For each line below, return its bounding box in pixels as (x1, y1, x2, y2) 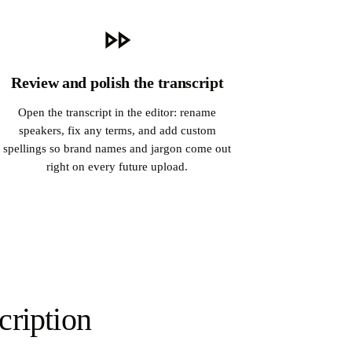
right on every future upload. (46, 159, 189, 174)
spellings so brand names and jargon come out (3, 141, 232, 156)
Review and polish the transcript (11, 73, 224, 91)
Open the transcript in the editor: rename (18, 105, 217, 119)
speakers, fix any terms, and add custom (18, 123, 216, 137)
